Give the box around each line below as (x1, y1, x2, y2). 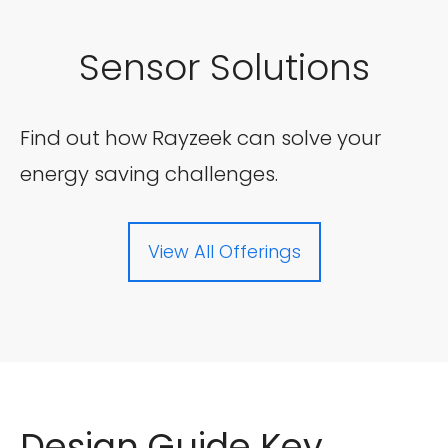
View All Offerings (147, 239, 301, 264)
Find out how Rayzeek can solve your (20, 124, 381, 152)
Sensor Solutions (78, 42, 370, 93)
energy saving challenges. (20, 160, 278, 188)
